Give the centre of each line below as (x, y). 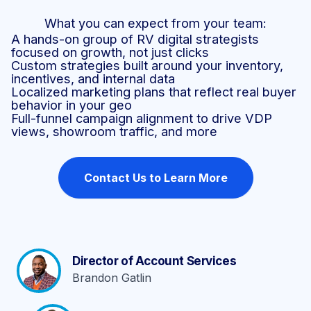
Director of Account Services (154, 261)
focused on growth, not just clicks (110, 52)
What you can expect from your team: (155, 23)
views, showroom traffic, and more (114, 131)
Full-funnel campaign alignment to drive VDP (142, 118)
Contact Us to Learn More (155, 177)
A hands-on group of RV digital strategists (135, 39)
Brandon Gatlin (112, 278)
